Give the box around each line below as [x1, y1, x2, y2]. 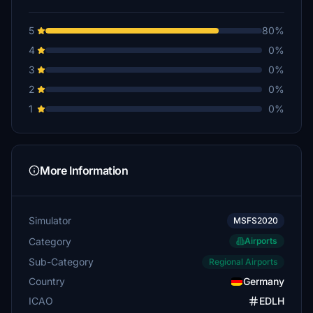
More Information [40, 163, 129, 177]
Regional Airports [209, 256, 277, 267]
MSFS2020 [233, 215, 278, 226]
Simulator [29, 214, 71, 226]
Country [29, 275, 65, 287]
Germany [243, 275, 284, 287]
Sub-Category [29, 255, 94, 268]
